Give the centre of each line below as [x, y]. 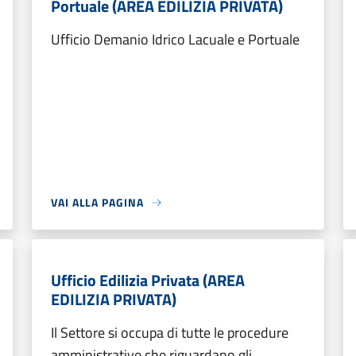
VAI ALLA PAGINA [97, 202]
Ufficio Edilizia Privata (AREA [148, 280]
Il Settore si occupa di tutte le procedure [170, 333]
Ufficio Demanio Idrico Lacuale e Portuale [175, 39]
